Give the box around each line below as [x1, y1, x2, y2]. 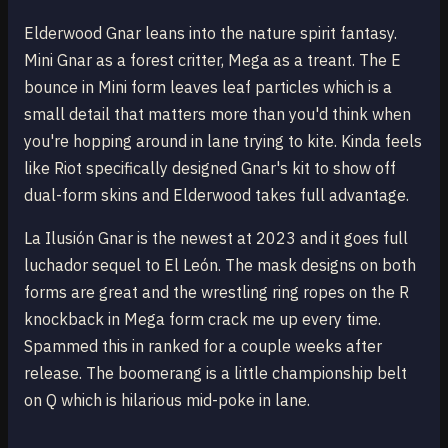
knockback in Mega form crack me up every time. [24, 309, 381, 329]
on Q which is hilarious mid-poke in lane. [24, 390, 310, 410]
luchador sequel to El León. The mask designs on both [24, 255, 416, 275]
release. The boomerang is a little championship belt [24, 363, 407, 383]
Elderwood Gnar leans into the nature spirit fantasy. [24, 23, 397, 43]
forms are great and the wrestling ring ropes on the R [24, 282, 409, 302]
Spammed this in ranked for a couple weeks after [24, 336, 382, 356]
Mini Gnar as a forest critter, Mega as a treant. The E [24, 50, 401, 70]
